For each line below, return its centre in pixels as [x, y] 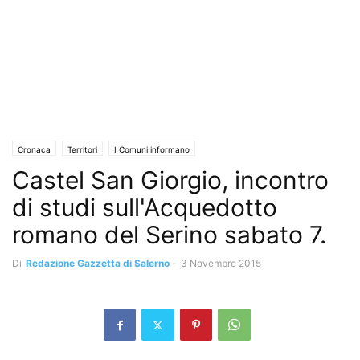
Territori [82, 149]
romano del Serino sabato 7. [169, 235]
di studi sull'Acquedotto [145, 207]
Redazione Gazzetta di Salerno [98, 263]
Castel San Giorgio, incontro [170, 180]
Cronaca [34, 149]
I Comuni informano [152, 149]
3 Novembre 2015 [221, 263]
